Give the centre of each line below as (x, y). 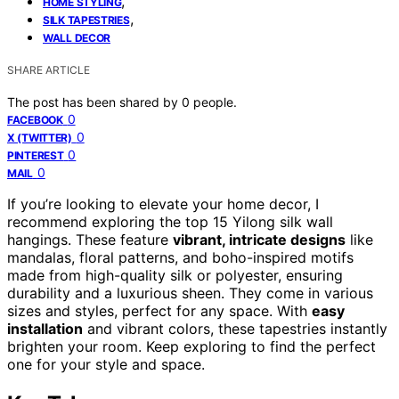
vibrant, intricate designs (259, 239)
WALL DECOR (77, 37)
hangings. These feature (90, 239)
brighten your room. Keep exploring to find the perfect (191, 346)
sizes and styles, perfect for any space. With (159, 310)
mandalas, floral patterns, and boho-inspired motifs (180, 257)
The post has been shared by (94, 102)
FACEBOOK (35, 119)
